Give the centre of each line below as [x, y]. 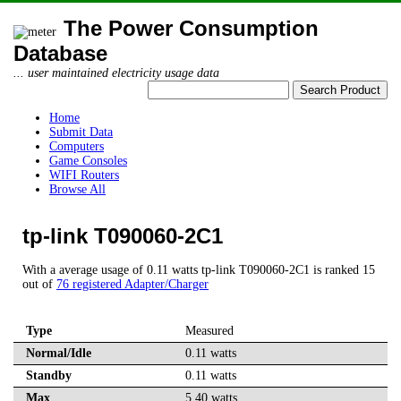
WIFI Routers [84, 175]
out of [39, 285]
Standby [49, 376]
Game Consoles [88, 161]
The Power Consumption [191, 28]
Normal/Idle [59, 354]
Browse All [77, 189]
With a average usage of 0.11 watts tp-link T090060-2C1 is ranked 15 [199, 270]
